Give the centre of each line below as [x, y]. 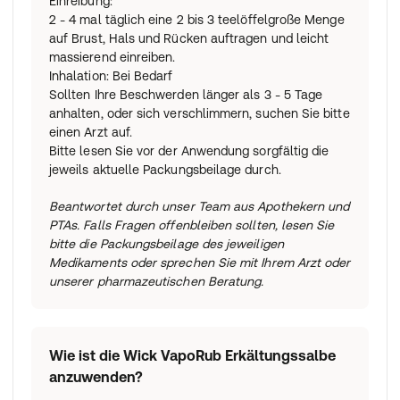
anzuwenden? [96, 376]
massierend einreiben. [112, 57]
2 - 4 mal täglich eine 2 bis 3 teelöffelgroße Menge [197, 19]
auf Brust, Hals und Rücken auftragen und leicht [189, 38]
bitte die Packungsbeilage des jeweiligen [167, 243]
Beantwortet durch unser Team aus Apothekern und [200, 206]
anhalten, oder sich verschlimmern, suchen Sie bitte [200, 113]
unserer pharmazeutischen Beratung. [157, 281]
